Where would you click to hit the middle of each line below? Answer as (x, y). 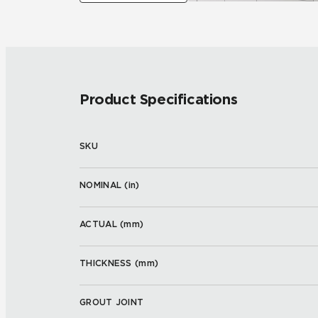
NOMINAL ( (104, 185)
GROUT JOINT (112, 302)
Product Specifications (159, 99)
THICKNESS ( (109, 263)
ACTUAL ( (102, 224)
